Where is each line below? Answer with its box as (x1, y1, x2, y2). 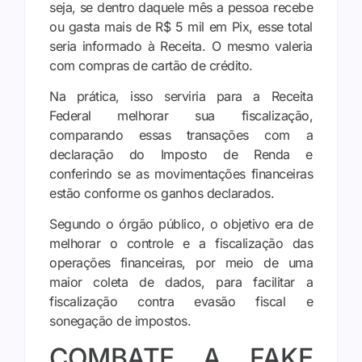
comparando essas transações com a (49, 127, 313, 143)
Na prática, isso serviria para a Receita (49, 88, 313, 104)
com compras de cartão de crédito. (49, 57, 253, 74)
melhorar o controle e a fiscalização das (49, 235, 313, 252)
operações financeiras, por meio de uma (49, 255, 313, 271)
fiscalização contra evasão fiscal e (49, 293, 313, 310)
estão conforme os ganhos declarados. (49, 185, 278, 201)
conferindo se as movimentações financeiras (49, 166, 313, 182)
